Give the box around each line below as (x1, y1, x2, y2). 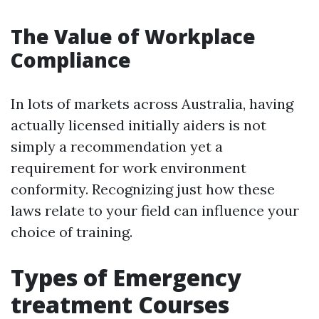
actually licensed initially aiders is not (11, 116, 266, 134)
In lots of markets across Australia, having (11, 95, 293, 113)
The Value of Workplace (11, 23, 256, 50)
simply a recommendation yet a (11, 137, 223, 155)
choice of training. (11, 223, 132, 241)
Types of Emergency (11, 262, 241, 293)
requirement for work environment (11, 159, 246, 177)
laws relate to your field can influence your (11, 202, 299, 219)
